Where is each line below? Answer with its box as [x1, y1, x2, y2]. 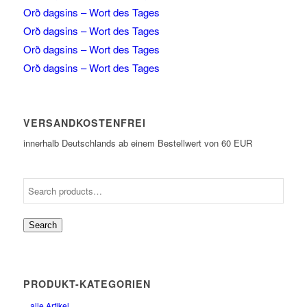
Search [28, 220, 57, 231]
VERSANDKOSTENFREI [23, 116, 146, 130]
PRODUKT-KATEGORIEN [23, 277, 151, 291]
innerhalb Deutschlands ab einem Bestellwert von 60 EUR [23, 136, 252, 150]
